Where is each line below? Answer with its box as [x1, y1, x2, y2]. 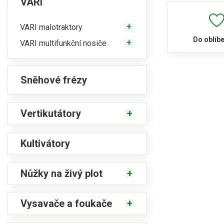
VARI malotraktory [20, 22, 82, 32]
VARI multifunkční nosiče [20, 38, 106, 48]
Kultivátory [20, 137, 70, 149]
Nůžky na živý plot [20, 167, 102, 179]
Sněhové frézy [20, 74, 87, 86]
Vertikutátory [20, 107, 81, 119]
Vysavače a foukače [20, 197, 112, 209]
